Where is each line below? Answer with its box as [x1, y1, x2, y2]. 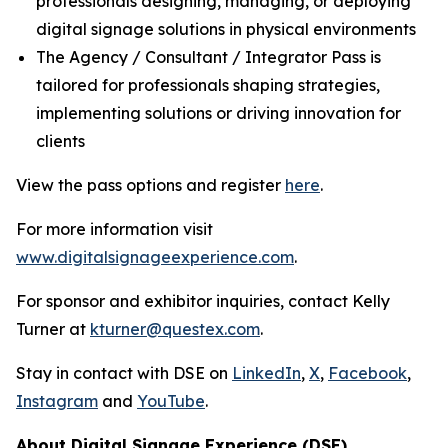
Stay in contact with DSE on [16, 363, 232, 383]
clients [36, 131, 85, 151]
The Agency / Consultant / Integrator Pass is [36, 47, 381, 67]
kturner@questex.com [90, 319, 260, 339]
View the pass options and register [16, 175, 285, 195]
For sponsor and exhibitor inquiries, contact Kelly [16, 291, 390, 311]
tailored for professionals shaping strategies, [36, 75, 380, 95]
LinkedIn [232, 363, 301, 383]
